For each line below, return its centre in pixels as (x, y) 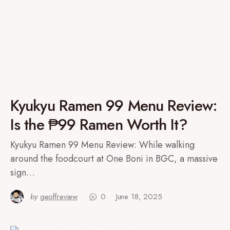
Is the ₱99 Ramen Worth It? (99, 124)
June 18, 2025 (139, 197)
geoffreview (59, 197)
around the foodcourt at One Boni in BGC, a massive (114, 159)
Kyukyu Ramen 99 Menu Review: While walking (102, 145)
